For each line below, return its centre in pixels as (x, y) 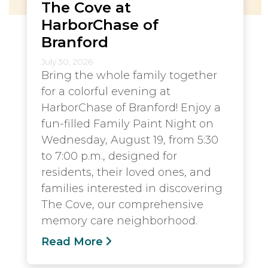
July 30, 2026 (67, 61)
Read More (72, 241)
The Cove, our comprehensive (122, 204)
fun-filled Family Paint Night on (127, 124)
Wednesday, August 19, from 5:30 (130, 140)
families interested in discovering (132, 188)
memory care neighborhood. (119, 220)
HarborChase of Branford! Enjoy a (131, 107)
